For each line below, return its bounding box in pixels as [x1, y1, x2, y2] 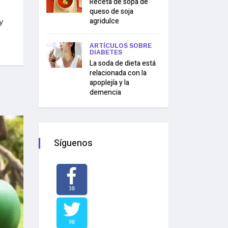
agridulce [90, 16, 119, 26]
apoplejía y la [90, 77, 129, 88]
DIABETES [90, 49, 122, 56]
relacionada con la [90, 68, 147, 78]
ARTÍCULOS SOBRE [90, 42, 152, 49]
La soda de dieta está [90, 58, 156, 69]
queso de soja [90, 6, 133, 17]
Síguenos [54, 136, 93, 150]
